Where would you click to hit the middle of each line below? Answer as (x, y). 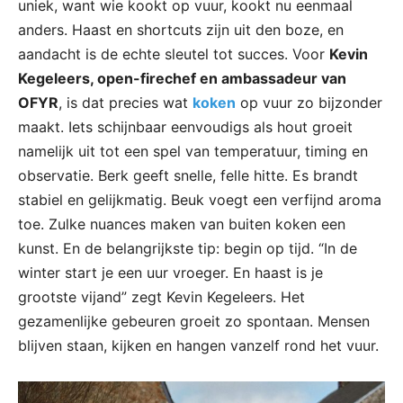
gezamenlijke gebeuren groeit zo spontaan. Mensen (194, 322)
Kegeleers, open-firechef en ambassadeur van (182, 79)
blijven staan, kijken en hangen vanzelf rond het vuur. (198, 346)
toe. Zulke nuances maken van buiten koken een (182, 224)
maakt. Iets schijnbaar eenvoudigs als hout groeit (185, 127)
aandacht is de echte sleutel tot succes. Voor (174, 54)
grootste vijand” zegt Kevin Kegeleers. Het (161, 297)
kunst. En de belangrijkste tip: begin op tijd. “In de (188, 249)
